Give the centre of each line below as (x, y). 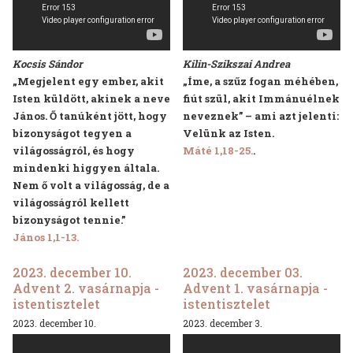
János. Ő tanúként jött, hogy (90, 115)
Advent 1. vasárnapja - (255, 288)
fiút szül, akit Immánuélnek (261, 98)
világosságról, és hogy (74, 150)
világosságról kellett (71, 202)
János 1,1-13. (46, 237)
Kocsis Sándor (48, 63)
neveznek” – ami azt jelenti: (261, 115)
